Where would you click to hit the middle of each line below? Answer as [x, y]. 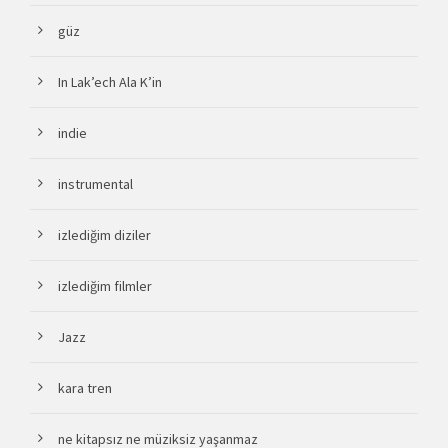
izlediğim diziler [104, 235]
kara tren [85, 388]
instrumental [95, 184]
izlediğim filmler [105, 286]
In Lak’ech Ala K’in [110, 82]
